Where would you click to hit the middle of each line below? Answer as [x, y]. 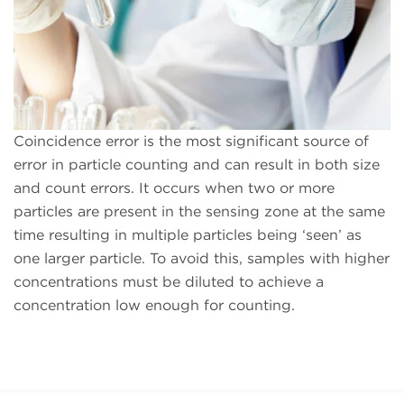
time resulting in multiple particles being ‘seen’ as [188, 234]
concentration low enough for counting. [154, 305]
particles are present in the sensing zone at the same [199, 211]
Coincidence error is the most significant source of [191, 141]
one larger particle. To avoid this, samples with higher [202, 258]
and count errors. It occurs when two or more [174, 188]
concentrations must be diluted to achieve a [169, 281]
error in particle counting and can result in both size [197, 164]
